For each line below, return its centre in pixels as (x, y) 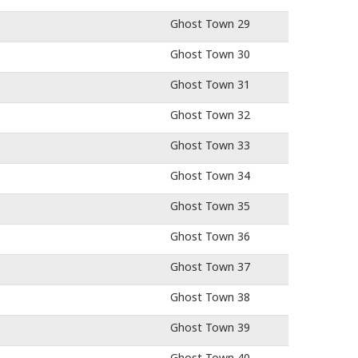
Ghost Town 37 (210, 267)
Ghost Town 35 (210, 206)
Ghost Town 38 (210, 297)
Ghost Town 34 (210, 175)
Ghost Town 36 (210, 236)
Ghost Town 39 (210, 327)
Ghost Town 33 (210, 145)
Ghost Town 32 (210, 115)
